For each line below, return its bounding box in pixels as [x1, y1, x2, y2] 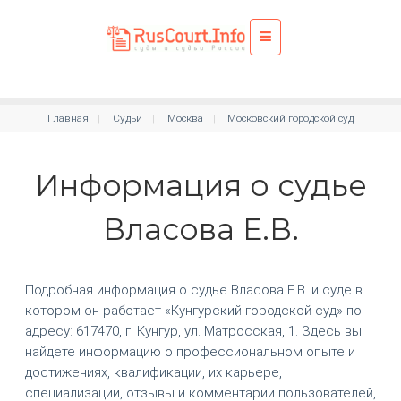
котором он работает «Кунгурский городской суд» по [24, 302, 362, 319]
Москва [166, 112, 203, 125]
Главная [47, 112, 89, 125]
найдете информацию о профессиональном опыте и [24, 343, 355, 360]
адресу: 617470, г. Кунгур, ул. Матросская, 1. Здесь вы [24, 322, 362, 339]
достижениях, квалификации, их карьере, [24, 363, 282, 380]
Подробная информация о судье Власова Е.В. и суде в [24, 281, 363, 298]
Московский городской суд [227, 112, 354, 125]
